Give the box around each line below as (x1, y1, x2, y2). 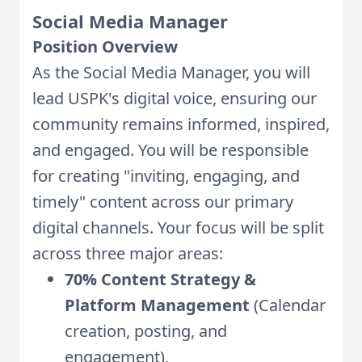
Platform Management (65, 294, 250, 316)
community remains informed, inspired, (32, 113, 330, 135)
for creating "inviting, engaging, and (32, 165, 300, 187)
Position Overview (32, 36, 178, 57)
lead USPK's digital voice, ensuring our (32, 87, 317, 109)
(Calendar (250, 294, 326, 316)
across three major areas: (32, 242, 223, 264)
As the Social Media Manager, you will (32, 61, 310, 83)
